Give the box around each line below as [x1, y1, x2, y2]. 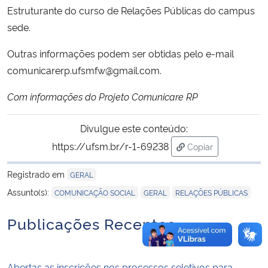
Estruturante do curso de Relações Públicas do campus [7, 3, 255, 17]
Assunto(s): [7, 185, 51, 197]
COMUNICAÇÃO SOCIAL [54, 187, 135, 197]
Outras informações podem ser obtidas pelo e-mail [7, 46, 234, 60]
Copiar [187, 140, 213, 152]
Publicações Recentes [7, 212, 175, 233]
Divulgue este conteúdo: [80, 121, 188, 135]
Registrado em [7, 167, 67, 179]
